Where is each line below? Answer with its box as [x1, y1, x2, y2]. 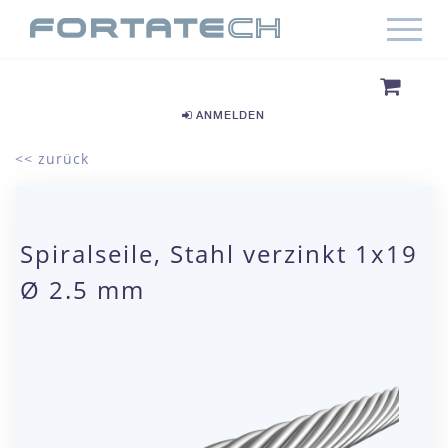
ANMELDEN [191, 108, 265, 121]
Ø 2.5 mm [20, 273, 145, 306]
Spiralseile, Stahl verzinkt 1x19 [20, 237, 418, 270]
